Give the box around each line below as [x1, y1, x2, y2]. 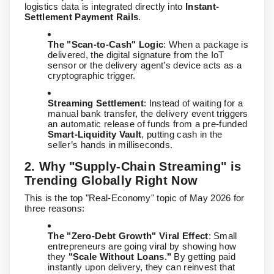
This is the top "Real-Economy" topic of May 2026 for [24, 193, 245, 204]
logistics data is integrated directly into [24, 1, 185, 12]
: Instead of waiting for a [144, 98, 243, 109]
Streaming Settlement [48, 98, 144, 109]
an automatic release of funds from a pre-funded [48, 119, 248, 130]
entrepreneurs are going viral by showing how [48, 241, 237, 252]
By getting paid [171, 251, 235, 262]
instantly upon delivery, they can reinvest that [48, 262, 235, 273]
